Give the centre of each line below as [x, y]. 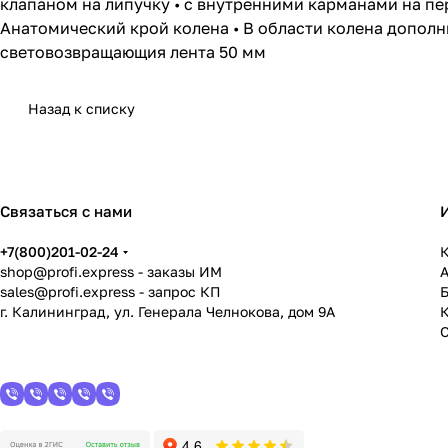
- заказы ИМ [178, 272]
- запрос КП [178, 292]
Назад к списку [81, 109]
